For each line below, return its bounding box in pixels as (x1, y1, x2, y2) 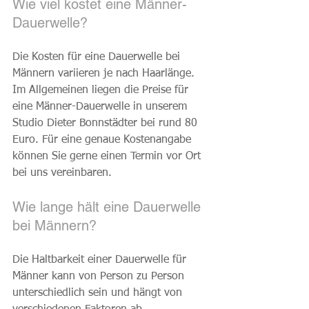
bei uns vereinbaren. (12, 167, 112, 179)
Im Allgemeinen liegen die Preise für (12, 84, 192, 96)
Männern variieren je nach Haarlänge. (12, 68, 198, 79)
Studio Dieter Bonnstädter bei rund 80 (12, 117, 201, 129)
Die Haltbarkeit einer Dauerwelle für (12, 254, 190, 266)
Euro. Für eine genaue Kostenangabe (12, 134, 195, 146)
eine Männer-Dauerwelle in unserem (12, 101, 190, 112)
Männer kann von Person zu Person (12, 270, 188, 282)
